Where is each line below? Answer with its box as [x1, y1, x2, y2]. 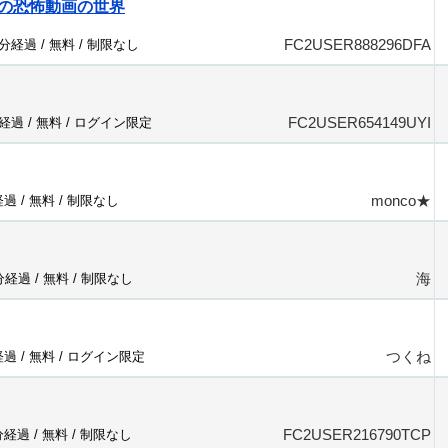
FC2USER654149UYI [288, 114, 431, 131]
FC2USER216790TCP [283, 426, 431, 443]
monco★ [371, 192, 431, 209]
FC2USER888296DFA [284, 36, 431, 53]
